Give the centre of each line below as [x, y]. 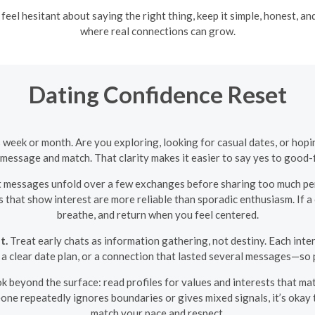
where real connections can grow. [157, 31]
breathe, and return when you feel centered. [157, 214]
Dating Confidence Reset [157, 94]
